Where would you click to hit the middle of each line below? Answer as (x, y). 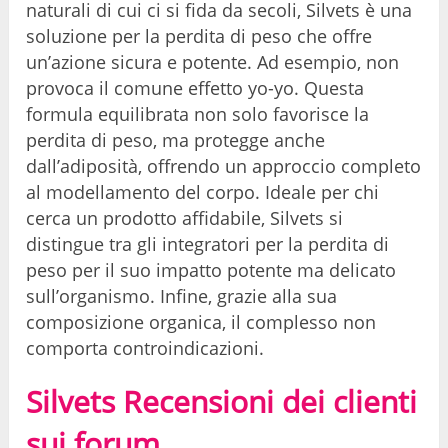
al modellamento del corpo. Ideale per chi (203, 192)
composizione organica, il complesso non (201, 322)
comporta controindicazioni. (145, 348)
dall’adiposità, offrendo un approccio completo (224, 166)
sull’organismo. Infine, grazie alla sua (182, 296)
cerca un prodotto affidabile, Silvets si (185, 218)
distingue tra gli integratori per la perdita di (208, 244)
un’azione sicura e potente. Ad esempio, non (213, 62)
